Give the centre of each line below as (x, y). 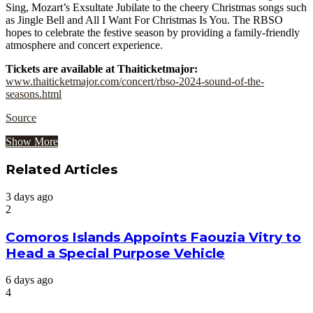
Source (21, 118)
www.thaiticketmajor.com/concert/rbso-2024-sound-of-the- (135, 82)
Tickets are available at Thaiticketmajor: (102, 69)
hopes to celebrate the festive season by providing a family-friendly (153, 33)
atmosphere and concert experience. (84, 45)
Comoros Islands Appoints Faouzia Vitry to (153, 237)
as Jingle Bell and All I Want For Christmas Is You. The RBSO (144, 20)
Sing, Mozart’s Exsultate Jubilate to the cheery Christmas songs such (156, 8)
